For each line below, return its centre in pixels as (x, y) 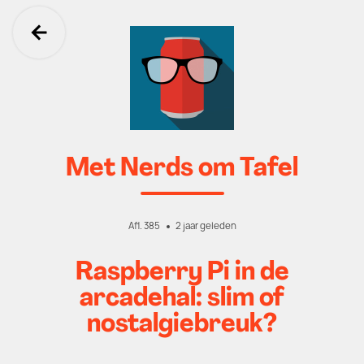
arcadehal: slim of (182, 299)
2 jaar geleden (206, 226)
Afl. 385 (144, 226)
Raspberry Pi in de (182, 273)
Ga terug (93, 51)
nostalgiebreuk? (182, 325)
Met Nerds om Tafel (182, 169)
